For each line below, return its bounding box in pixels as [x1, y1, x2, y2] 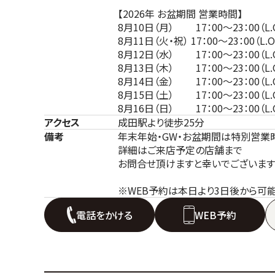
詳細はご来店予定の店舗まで [118, 142, 242, 157]
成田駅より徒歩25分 [118, 114, 204, 130]
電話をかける [76, 207, 133, 222]
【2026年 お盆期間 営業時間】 [118, 6, 242, 21]
